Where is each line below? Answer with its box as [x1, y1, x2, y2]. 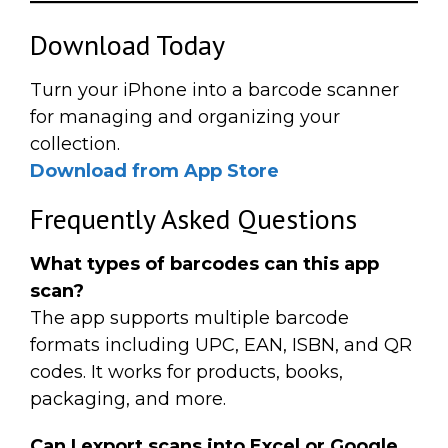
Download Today [30, 26, 225, 64]
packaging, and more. [30, 388, 226, 411]
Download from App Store [30, 160, 279, 183]
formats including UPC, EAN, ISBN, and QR [30, 334, 412, 357]
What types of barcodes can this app [30, 253, 379, 276]
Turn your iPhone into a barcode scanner [30, 79, 399, 102]
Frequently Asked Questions [30, 200, 357, 238]
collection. [30, 133, 120, 156]
